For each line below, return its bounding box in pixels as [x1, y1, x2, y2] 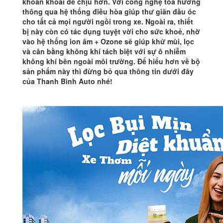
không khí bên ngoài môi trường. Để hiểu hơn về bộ [22, 56, 200, 67]
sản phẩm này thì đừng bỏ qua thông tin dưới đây [22, 66, 194, 77]
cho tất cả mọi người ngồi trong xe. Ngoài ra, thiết [22, 16, 193, 27]
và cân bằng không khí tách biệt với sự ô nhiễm [22, 46, 186, 57]
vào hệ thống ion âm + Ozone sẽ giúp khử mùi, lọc [22, 36, 194, 47]
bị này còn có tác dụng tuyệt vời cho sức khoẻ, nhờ [22, 26, 200, 37]
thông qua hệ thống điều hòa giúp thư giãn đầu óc [22, 6, 196, 17]
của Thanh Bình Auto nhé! [22, 76, 112, 87]
